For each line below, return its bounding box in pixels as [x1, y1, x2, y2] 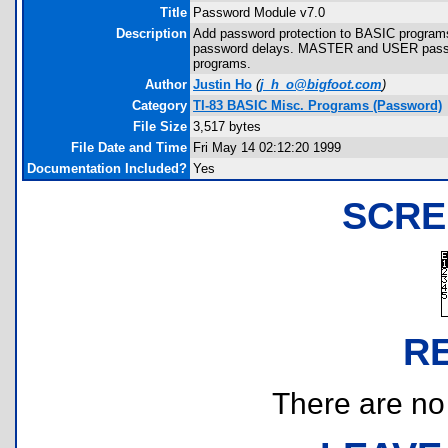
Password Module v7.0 [193, 5, 325, 20]
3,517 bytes [193, 119, 261, 134]
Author [145, 77, 187, 92]
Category [132, 98, 187, 113]
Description [116, 26, 187, 41]
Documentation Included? [27, 161, 187, 176]
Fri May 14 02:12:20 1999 [193, 140, 341, 155]
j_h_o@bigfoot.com [260, 77, 382, 92]
